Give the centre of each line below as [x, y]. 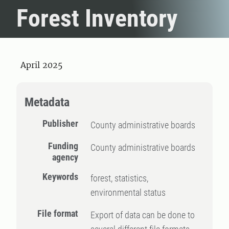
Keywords [61, 177]
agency [65, 157]
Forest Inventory [97, 18]
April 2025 [41, 65]
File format [58, 213]
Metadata [47, 102]
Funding [63, 146]
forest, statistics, [120, 178]
